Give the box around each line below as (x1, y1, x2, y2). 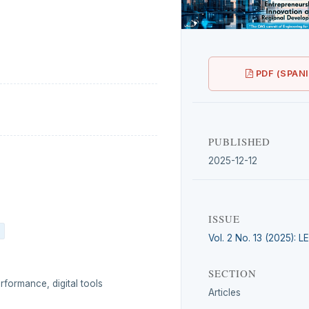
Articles (208, 286, 241, 298)
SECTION (208, 266, 257, 280)
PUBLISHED (208, 134, 271, 148)
